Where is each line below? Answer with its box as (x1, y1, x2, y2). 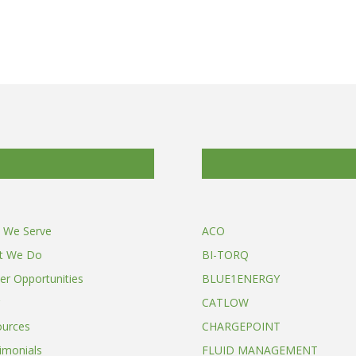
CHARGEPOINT (201, 318, 281, 334)
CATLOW (201, 294, 249, 310)
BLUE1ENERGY (201, 270, 280, 286)
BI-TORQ (201, 246, 249, 262)
